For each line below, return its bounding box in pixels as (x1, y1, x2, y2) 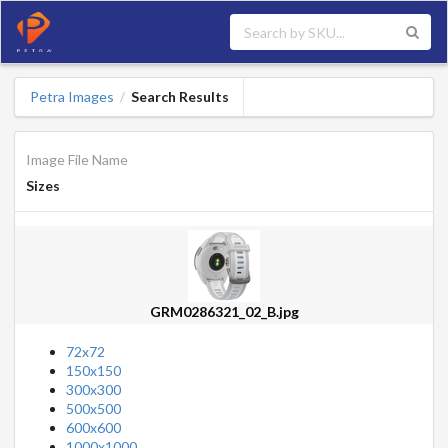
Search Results (130, 88, 229, 106)
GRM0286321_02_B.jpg (149, 302, 299, 320)
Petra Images (29, 88, 114, 106)
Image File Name (25, 150, 128, 168)
